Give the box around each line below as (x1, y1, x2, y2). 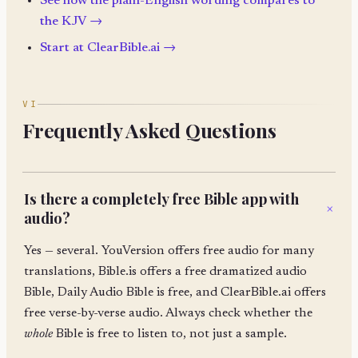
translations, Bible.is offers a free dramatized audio (23, 265, 307, 279)
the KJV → (40, 14, 103, 28)
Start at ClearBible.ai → (40, 42, 177, 55)
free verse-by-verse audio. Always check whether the (23, 307, 312, 320)
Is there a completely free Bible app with (23, 189, 299, 209)
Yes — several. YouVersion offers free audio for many (23, 245, 314, 258)
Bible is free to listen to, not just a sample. (52, 328, 287, 341)
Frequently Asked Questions (22, 116, 276, 143)
